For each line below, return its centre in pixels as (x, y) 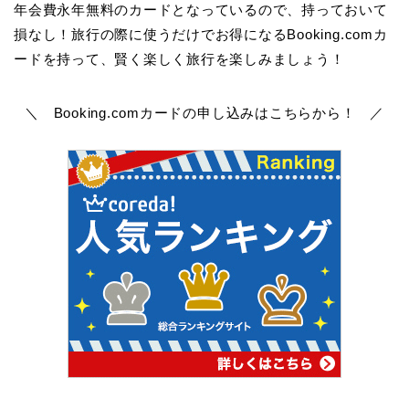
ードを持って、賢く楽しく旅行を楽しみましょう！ (179, 58)
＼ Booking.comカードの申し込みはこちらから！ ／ (204, 112)
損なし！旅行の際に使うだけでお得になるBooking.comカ (201, 34)
